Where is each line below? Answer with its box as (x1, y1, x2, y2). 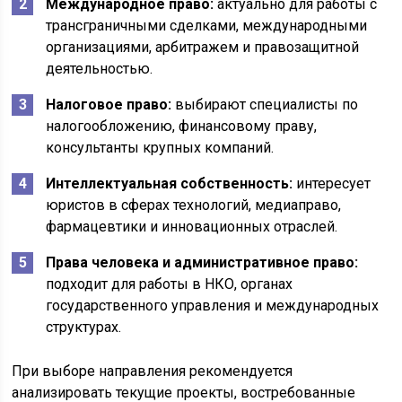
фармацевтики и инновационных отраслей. (46, 218, 338, 235)
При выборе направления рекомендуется (12, 363, 293, 380)
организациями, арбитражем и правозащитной (46, 39, 360, 56)
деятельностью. (46, 60, 153, 77)
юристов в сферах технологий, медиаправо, (46, 197, 342, 214)
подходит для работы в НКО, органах (46, 275, 293, 293)
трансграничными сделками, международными (46, 17, 368, 34)
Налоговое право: (46, 96, 172, 113)
